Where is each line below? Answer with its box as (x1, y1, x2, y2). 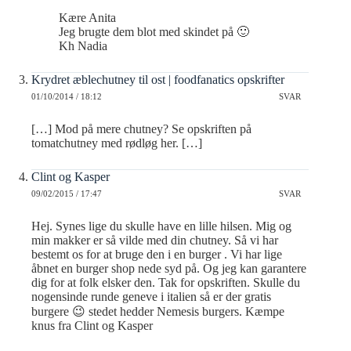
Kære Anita (59, 10, 116, 24)
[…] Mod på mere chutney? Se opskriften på (31, 121, 251, 136)
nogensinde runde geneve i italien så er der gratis (31, 289, 271, 303)
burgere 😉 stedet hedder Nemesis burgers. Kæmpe (31, 304, 284, 318)
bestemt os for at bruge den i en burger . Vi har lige (31, 247, 282, 261)
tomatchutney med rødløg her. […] (31, 136, 202, 150)
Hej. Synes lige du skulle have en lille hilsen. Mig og (31, 219, 291, 233)
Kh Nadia (59, 38, 107, 52)
